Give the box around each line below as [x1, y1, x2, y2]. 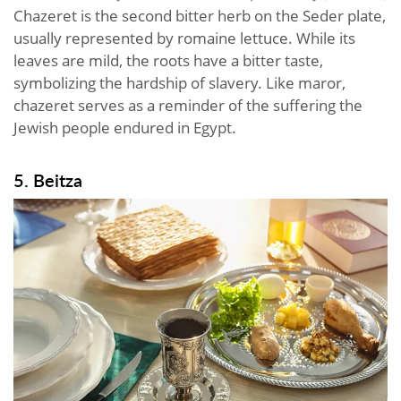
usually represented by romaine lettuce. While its [13, 27, 355, 48]
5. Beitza [13, 166, 82, 192]
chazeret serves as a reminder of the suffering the [13, 94, 363, 115]
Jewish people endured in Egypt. [13, 116, 236, 138]
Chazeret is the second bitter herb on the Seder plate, [13, 4, 386, 26]
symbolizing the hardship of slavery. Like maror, [13, 72, 346, 93]
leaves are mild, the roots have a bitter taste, [13, 49, 323, 71]
